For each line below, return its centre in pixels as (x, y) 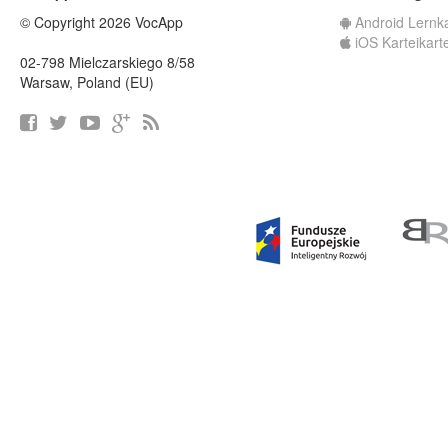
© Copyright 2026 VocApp (101, 22)
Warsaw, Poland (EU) (87, 82)
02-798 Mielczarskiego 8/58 (107, 62)
